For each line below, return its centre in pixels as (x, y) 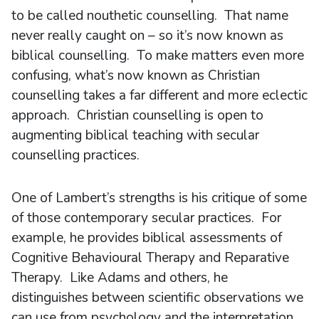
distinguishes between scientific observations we (157, 297)
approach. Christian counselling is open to (137, 115)
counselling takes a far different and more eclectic (159, 95)
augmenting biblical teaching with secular (135, 135)
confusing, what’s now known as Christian (136, 75)
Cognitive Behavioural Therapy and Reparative (150, 257)
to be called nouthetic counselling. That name (150, 15)
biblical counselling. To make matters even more (158, 55)
